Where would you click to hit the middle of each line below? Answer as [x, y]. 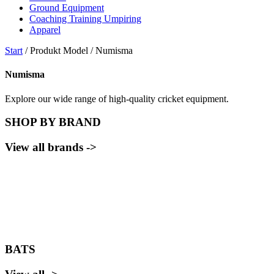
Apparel [45, 30]
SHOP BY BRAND [53, 122]
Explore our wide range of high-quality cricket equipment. [117, 98]
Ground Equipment [67, 8]
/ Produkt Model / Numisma [78, 50]
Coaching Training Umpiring [85, 19]
